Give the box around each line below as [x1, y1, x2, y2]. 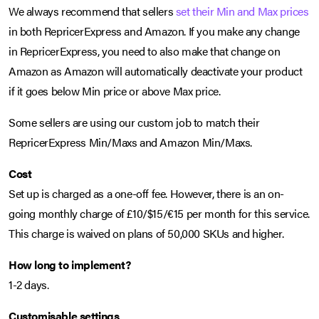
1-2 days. [9, 276, 49, 293]
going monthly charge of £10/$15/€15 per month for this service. [9, 205, 310, 222]
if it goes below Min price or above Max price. [9, 83, 221, 100]
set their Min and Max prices [175, 3, 309, 20]
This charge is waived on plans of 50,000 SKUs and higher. [9, 225, 284, 242]
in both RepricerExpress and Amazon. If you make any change [9, 23, 300, 40]
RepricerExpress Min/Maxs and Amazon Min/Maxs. [9, 134, 253, 151]
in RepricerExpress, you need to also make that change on [9, 43, 281, 60]
